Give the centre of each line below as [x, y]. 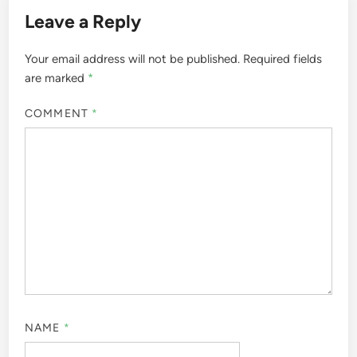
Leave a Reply [83, 21]
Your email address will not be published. [133, 59]
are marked [57, 78]
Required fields [283, 59]
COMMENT [58, 114]
